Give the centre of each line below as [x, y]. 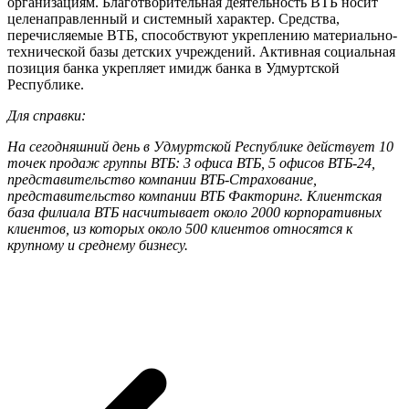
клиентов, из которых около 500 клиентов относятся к [180, 229]
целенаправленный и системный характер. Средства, [173, 19]
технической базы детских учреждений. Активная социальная [201, 52]
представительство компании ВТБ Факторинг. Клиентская [194, 196]
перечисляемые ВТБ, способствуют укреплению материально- [202, 36]
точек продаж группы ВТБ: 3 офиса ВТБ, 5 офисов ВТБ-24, [191, 163]
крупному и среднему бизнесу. [98, 246]
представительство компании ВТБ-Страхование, [162, 180]
